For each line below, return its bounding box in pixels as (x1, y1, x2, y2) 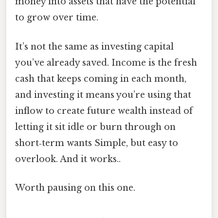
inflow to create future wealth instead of (15, 105, 193, 116)
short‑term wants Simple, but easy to (15, 137, 178, 148)
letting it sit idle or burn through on (15, 121, 176, 132)
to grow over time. (15, 12, 98, 23)
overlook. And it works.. (15, 153, 121, 164)
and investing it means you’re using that (15, 89, 191, 100)
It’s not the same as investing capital (15, 41, 174, 52)
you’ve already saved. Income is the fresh (15, 57, 197, 68)
